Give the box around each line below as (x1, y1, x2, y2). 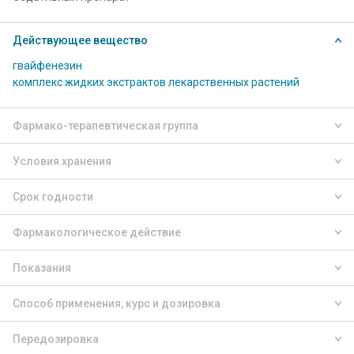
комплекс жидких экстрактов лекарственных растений (13, 76, 299, 88)
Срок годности (13, 190, 93, 203)
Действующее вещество (13, 34, 148, 47)
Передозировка (13, 333, 99, 345)
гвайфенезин (13, 59, 82, 72)
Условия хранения (13, 155, 111, 168)
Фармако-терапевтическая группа (13, 119, 198, 132)
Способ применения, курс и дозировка (13, 297, 220, 310)
